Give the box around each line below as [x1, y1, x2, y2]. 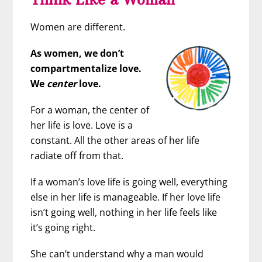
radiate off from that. [30, 149, 124, 162]
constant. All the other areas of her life [30, 133, 200, 147]
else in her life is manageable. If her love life [30, 191, 221, 204]
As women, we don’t [30, 46, 125, 60]
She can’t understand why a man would [30, 247, 204, 261]
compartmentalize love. [30, 61, 142, 75]
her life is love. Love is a [30, 118, 133, 132]
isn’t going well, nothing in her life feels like [30, 206, 218, 219]
